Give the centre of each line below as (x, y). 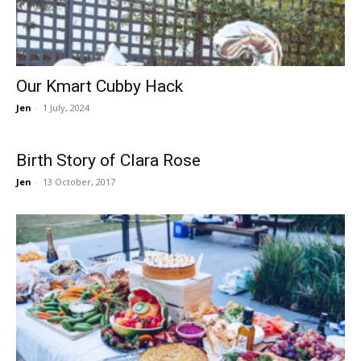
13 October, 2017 (79, 182)
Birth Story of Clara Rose (108, 161)
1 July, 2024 (66, 108)
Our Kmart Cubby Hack (100, 87)
